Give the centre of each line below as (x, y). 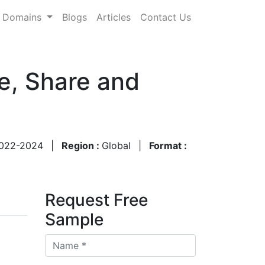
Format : (168, 145)
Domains (24, 17)
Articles (114, 17)
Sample (74, 219)
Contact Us (166, 17)
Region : (82, 145)
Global (116, 145)
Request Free (96, 200)
